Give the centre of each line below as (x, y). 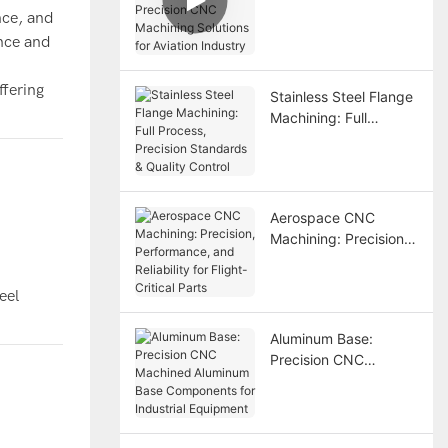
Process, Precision (329, 138)
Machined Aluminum (335, 380)
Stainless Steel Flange (341, 96)
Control (293, 180)
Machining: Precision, (338, 238)
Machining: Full (318, 117)
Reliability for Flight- (334, 280)
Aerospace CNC (322, 217)
